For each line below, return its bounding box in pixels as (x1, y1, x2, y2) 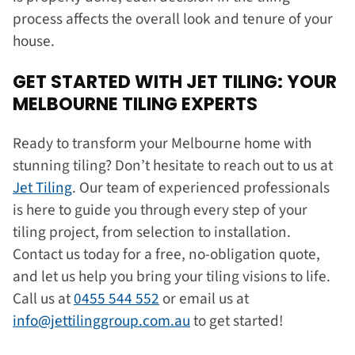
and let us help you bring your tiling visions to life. (13, 265, 330, 288)
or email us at (159, 288, 249, 311)
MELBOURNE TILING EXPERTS (13, 90, 258, 116)
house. (13, 30, 58, 53)
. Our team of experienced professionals (72, 177, 330, 200)
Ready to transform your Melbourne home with (13, 132, 311, 155)
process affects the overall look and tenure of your (13, 8, 333, 31)
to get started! (190, 310, 284, 333)
